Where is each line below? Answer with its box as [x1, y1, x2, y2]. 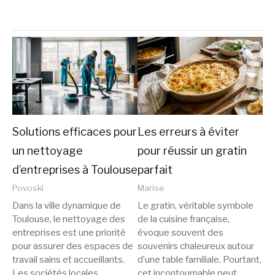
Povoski [12, 183, 44, 193]
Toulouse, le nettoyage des [12, 214, 125, 225]
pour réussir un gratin [137, 144, 247, 158]
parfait [137, 163, 172, 177]
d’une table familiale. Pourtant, [137, 254, 261, 266]
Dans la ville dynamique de [12, 200, 121, 212]
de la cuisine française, [137, 214, 230, 225]
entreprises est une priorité [12, 227, 126, 239]
